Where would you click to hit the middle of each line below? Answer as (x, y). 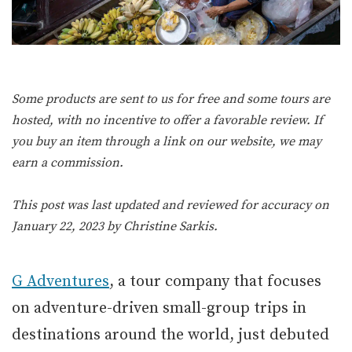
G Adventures (60, 282)
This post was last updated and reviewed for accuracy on (170, 205)
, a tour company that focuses (215, 282)
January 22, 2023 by (68, 227)
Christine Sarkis (169, 227)
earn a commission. (68, 163)
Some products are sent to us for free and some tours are (171, 99)
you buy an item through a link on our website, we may (167, 142)
